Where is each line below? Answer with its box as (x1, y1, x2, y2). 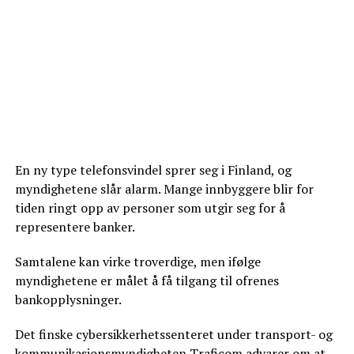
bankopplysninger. (14, 291, 122, 308)
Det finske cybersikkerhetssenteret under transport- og (14, 326, 333, 343)
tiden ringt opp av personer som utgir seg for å (14, 199, 285, 217)
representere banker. (14, 218, 135, 235)
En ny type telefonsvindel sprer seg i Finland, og (14, 161, 292, 179)
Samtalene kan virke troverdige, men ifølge (14, 253, 261, 270)
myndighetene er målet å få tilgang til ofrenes (14, 272, 279, 289)
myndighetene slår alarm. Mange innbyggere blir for (14, 180, 314, 198)
